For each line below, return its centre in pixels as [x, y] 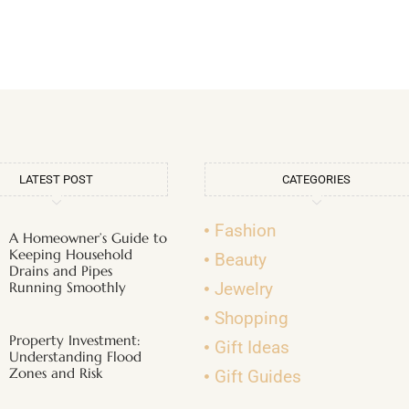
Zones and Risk [56, 372]
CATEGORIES [316, 179]
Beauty [241, 259]
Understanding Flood [76, 356]
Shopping [252, 318]
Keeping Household [71, 254]
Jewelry [244, 288]
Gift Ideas [252, 347]
